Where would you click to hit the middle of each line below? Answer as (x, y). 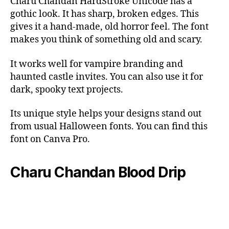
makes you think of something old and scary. (106, 40)
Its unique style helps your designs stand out (106, 114)
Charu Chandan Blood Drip (98, 173)
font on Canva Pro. (50, 140)
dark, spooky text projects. (67, 89)
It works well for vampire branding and (97, 64)
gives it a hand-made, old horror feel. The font (109, 27)
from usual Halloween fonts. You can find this (109, 127)
